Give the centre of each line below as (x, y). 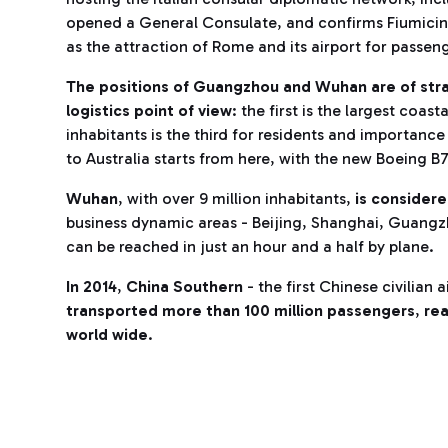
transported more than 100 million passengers (240, 310)
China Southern (184, 286)
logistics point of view (149, 110)
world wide (107, 334)
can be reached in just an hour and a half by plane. (250, 246)
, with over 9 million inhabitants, (236, 198)
